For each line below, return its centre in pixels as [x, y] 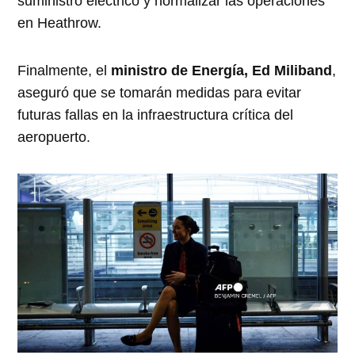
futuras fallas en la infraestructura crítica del [156, 115]
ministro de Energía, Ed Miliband [222, 70]
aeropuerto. [54, 137]
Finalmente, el [65, 70]
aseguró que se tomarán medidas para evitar [160, 92]
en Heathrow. [60, 23]
